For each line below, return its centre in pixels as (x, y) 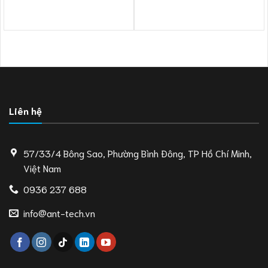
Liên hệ (25, 111)
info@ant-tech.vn (59, 212)
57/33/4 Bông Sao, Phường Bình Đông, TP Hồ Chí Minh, (138, 153)
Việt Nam (42, 168)
